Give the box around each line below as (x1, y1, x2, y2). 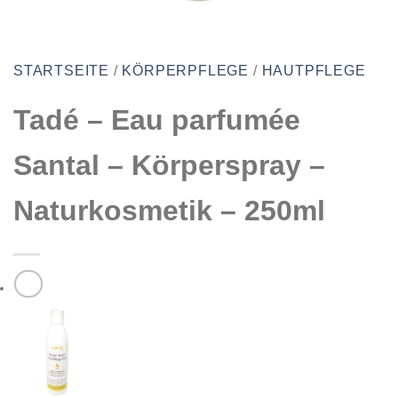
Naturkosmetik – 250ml (13, 195, 325, 227)
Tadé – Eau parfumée (13, 104, 300, 137)
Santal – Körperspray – (13, 149, 325, 182)
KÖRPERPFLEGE (122, 63, 250, 78)
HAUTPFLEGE (261, 63, 366, 78)
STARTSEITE (13, 63, 110, 78)
